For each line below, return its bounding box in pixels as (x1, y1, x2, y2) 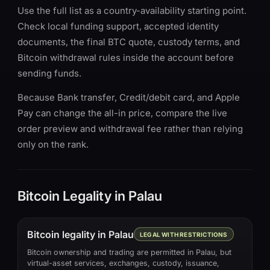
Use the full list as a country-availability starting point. (17, 5, 246, 16)
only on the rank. (17, 139, 89, 150)
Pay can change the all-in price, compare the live (17, 107, 227, 119)
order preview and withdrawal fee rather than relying (17, 123, 243, 134)
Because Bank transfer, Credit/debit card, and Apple (17, 92, 240, 103)
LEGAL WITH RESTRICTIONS (140, 230, 228, 238)
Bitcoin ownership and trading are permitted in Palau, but (27, 248, 231, 257)
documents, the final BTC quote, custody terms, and (17, 36, 240, 48)
